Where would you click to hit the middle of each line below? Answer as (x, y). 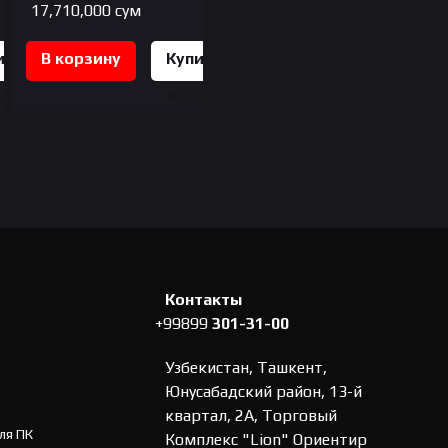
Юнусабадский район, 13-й (263, 391)
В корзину (80, 58)
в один (192, 94)
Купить (193, 58)
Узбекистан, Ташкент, (246, 367)
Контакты (203, 299)
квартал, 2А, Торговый (251, 415)
